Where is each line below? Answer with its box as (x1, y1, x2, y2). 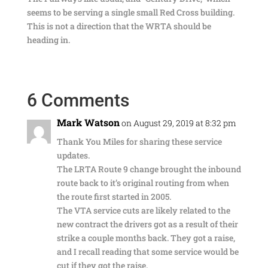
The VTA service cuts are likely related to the (56, 205, 230, 216)
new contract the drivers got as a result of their (56, 218, 238, 230)
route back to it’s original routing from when (56, 177, 229, 188)
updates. (56, 150, 90, 161)
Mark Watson (56, 116, 120, 129)
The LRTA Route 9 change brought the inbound (56, 163, 241, 175)
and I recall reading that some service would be (56, 246, 239, 257)
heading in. (26, 34, 70, 45)
